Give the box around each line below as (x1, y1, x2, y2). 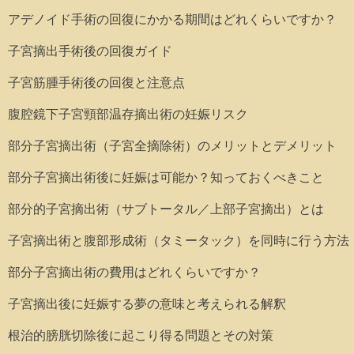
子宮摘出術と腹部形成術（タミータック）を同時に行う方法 (8, 232, 349, 249)
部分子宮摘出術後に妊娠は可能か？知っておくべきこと (8, 169, 324, 186)
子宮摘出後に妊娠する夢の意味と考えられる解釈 (8, 296, 286, 312)
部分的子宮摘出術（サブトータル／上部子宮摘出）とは (8, 201, 324, 217)
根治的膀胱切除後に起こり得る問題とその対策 (8, 327, 273, 344)
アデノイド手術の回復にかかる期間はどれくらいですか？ (8, 11, 337, 28)
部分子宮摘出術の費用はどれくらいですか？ (8, 264, 261, 281)
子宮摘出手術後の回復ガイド (8, 43, 172, 59)
